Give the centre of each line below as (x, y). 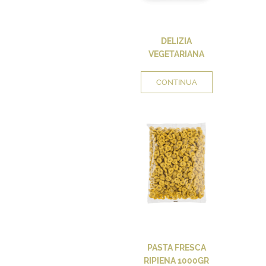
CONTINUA (176, 82)
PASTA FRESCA (176, 247)
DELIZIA (176, 41)
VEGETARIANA (176, 54)
